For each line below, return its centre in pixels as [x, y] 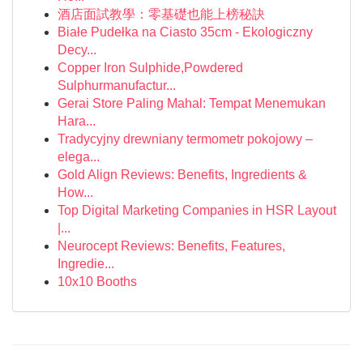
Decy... [77, 50]
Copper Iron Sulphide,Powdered [150, 68]
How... [75, 192]
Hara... [77, 121]
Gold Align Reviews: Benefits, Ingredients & [182, 175]
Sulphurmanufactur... [117, 85]
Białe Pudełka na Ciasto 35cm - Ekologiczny [185, 32]
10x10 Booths [97, 282]
